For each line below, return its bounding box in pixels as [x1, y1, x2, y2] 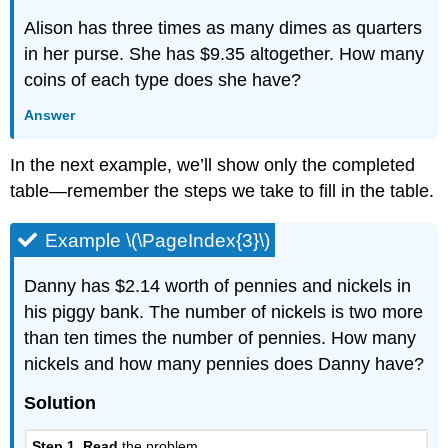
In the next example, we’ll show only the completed [10, 155, 416, 176]
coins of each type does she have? [24, 69, 302, 90]
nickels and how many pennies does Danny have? [24, 354, 425, 375]
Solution [24, 392, 97, 413]
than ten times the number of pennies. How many [24, 328, 417, 349]
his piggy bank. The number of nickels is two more [24, 302, 424, 323]
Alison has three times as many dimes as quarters [24, 17, 423, 38]
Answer [24, 106, 76, 123]
